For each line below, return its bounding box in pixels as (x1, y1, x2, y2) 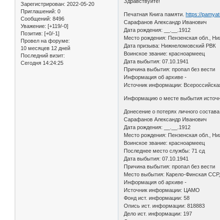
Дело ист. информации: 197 (124, 210, 192, 217)
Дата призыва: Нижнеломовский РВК (124, 42, 216, 49)
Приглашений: (21, 8, 56, 14)
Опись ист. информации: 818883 (124, 202, 205, 209)
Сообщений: (21, 15, 51, 22)
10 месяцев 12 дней (21, 45, 70, 51)
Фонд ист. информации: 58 (124, 194, 190, 201)
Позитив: (21, 30, 43, 36)
